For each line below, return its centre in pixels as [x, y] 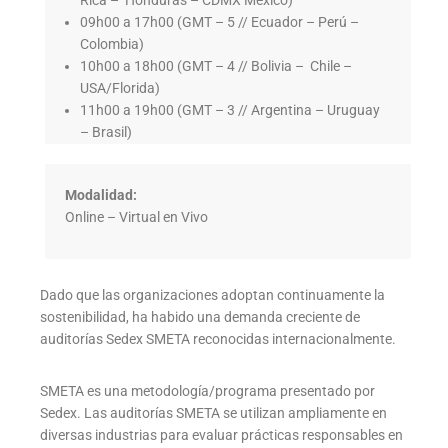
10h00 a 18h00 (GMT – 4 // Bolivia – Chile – [216, 66]
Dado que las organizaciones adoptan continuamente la [212, 295]
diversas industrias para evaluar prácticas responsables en [221, 435]
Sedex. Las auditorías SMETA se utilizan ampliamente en [213, 413]
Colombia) [112, 44]
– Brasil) [106, 132]
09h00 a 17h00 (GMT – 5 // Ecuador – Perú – [219, 22]
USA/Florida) [120, 88]
